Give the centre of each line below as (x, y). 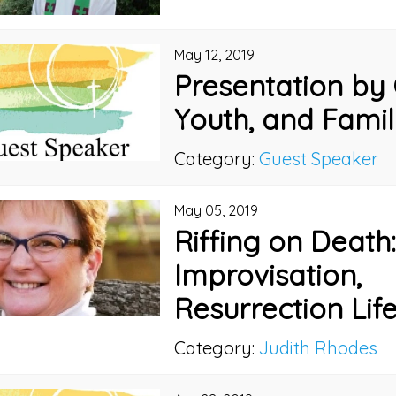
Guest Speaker (319, 159)
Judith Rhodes (319, 347)
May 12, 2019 (215, 55)
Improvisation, (268, 275)
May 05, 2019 (217, 211)
